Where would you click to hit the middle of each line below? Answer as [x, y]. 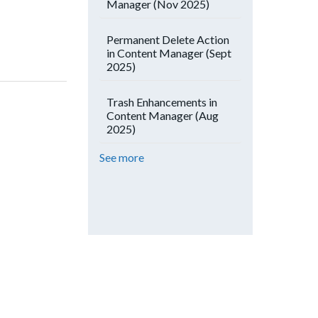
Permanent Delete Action [168, 39]
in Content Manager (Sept [169, 53]
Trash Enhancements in [162, 102]
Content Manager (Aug [163, 115]
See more [122, 157]
